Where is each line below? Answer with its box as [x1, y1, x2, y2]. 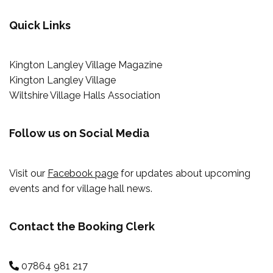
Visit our [9, 167, 48, 179]
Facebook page [48, 167, 118, 179]
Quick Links [9, 18, 71, 32]
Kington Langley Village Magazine [9, 59, 162, 71]
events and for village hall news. [9, 182, 152, 194]
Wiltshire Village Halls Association [9, 90, 160, 102]
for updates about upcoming [118, 167, 250, 179]
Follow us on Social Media [9, 127, 149, 140]
